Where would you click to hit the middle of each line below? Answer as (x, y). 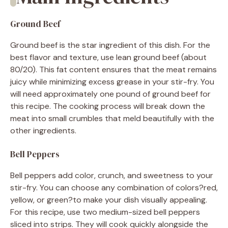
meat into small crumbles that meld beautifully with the (112, 118)
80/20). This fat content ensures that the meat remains (113, 69)
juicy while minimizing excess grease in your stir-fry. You (112, 81)
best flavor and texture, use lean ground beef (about (108, 57)
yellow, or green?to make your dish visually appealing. (109, 199)
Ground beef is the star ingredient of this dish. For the (110, 45)
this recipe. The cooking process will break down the (108, 106)
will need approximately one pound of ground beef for (110, 94)
